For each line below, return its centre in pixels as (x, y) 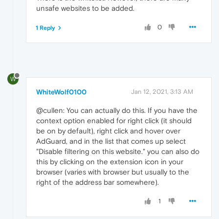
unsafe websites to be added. (85, 8)
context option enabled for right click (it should (114, 121)
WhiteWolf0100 (61, 92)
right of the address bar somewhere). (98, 182)
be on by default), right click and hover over (108, 131)
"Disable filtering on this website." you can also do (118, 152)
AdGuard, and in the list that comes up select (111, 141)
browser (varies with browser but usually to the (113, 172)
